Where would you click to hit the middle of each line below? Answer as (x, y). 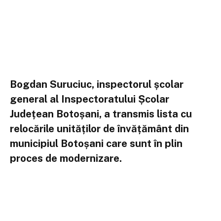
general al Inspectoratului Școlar (90, 99)
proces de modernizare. (66, 158)
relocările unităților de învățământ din (99, 128)
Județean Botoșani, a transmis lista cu (101, 113)
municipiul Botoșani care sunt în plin (96, 143)
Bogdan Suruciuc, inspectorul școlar (97, 84)
